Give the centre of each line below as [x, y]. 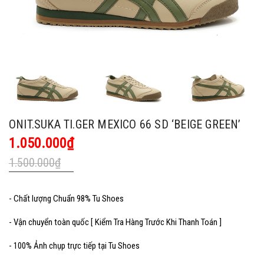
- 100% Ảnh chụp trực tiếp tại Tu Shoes [75, 245]
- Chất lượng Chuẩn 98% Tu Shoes [66, 198]
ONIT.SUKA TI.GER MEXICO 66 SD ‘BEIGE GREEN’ [125, 124]
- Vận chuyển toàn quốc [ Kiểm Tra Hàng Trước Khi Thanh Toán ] [116, 222]
